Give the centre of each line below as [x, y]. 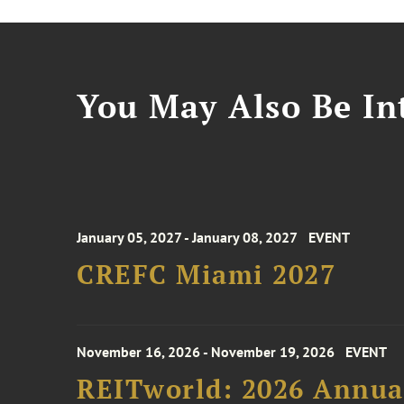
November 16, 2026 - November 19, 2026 [206, 352]
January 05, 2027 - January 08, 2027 [188, 237]
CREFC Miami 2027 [207, 274]
